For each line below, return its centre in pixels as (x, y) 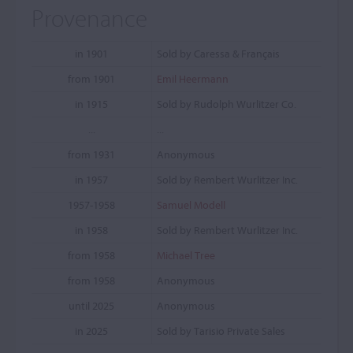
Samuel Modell (191, 205)
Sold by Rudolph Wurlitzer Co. (227, 104)
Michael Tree (186, 255)
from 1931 (91, 154)
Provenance (89, 18)
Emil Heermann (193, 79)
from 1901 (91, 79)
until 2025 (91, 306)
